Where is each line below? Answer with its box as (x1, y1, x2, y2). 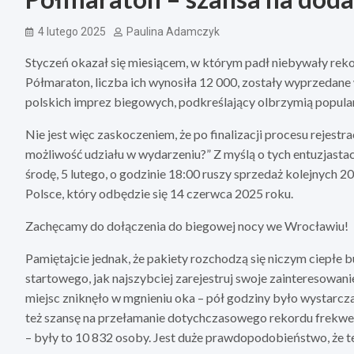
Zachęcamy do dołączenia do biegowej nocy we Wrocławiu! (25, 218, 348, 234)
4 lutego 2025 (38, 25, 106, 39)
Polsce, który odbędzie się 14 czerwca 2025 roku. (25, 186, 293, 201)
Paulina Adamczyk (126, 25, 220, 39)
